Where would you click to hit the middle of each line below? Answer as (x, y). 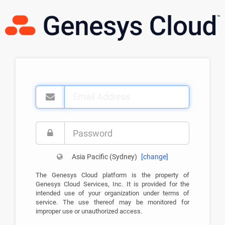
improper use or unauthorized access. (89, 211)
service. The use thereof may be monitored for (113, 202)
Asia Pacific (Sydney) (104, 156)
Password (51, 126)
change (155, 156)
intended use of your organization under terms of (113, 193)
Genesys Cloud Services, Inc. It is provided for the (113, 184)
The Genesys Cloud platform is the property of (113, 175)
